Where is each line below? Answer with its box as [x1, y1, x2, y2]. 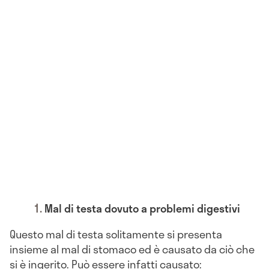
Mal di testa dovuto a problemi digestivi [44, 200, 240, 217]
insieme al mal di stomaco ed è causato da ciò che [10, 241, 255, 258]
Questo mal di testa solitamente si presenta [10, 226, 222, 243]
